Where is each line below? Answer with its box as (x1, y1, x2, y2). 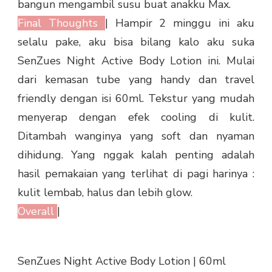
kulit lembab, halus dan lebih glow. (18, 185, 192, 200)
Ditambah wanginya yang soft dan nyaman (18, 129, 254, 144)
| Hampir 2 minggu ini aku (104, 16, 255, 31)
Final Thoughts (18, 16, 105, 31)
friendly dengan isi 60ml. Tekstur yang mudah (18, 91, 254, 106)
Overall (18, 204, 54, 219)
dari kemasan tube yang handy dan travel (18, 72, 254, 87)
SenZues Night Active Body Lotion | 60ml (18, 254, 226, 269)
